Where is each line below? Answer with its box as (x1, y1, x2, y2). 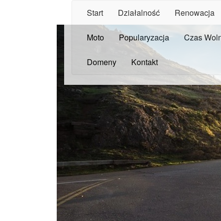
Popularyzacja (119, 32, 169, 43)
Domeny (87, 56, 116, 68)
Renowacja (175, 7, 215, 18)
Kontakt (131, 56, 158, 68)
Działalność (118, 7, 160, 18)
